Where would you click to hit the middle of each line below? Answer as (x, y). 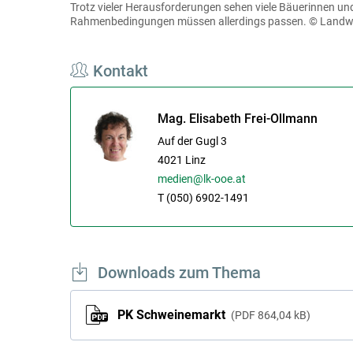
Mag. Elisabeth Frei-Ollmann (237, 118)
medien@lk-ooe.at (201, 178)
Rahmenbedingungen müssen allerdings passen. (188, 21)
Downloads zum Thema (179, 272)
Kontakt (120, 71)
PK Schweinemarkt (173, 315)
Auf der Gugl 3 (192, 141)
